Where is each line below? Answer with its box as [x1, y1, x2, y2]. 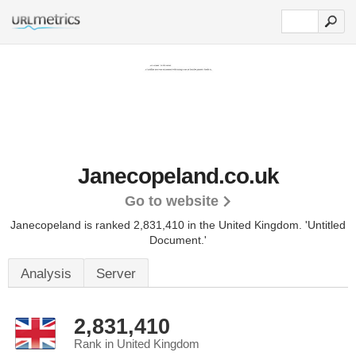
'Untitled [305, 219, 346, 231]
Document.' [149, 234, 207, 246]
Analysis [21, 266, 72, 281]
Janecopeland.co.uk [77, 164, 279, 188]
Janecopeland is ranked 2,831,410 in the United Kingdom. [10, 219, 305, 231]
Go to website [124, 193, 219, 209]
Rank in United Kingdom [74, 338, 199, 350]
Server [96, 266, 136, 281]
